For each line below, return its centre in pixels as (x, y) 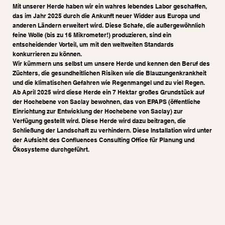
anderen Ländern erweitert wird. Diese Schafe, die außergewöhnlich (109, 25)
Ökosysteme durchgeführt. (51, 149)
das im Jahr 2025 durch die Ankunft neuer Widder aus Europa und (106, 16)
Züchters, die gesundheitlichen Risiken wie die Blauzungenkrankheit (109, 73)
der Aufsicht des (37, 140)
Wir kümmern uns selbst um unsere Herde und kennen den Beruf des (111, 63)
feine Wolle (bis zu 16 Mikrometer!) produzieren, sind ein (92, 35)
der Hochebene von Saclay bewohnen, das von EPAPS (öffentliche (106, 101)
